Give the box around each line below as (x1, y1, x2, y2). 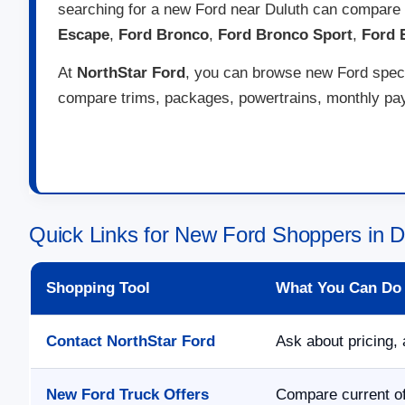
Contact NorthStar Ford (46, 333, 215, 351)
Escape (58, 26, 109, 44)
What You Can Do (276, 279, 401, 297)
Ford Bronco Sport (218, 26, 353, 44)
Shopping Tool (46, 279, 150, 297)
